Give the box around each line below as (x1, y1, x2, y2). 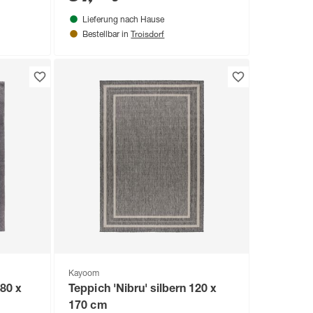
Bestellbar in (82, 30, 131, 39)
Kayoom (68, 269, 100, 278)
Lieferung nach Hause (82, 15, 165, 24)
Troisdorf (131, 27, 165, 39)
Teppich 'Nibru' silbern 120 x (68, 284, 217, 296)
